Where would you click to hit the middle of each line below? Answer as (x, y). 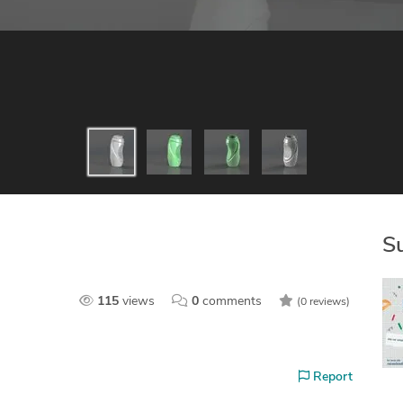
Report (331, 378)
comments (232, 302)
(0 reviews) (323, 302)
